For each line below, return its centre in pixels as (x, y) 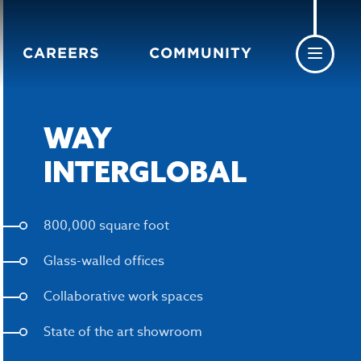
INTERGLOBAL (145, 172)
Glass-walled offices (104, 261)
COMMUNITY (201, 54)
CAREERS (62, 54)
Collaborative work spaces (123, 297)
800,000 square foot (106, 226)
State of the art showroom (123, 332)
